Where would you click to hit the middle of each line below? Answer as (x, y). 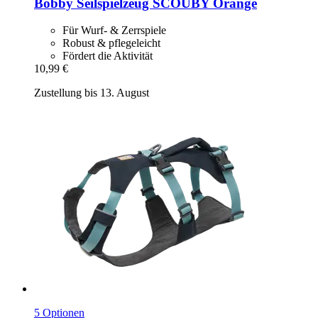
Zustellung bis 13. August (92, 93)
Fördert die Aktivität (108, 56)
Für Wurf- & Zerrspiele (114, 31)
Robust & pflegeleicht (111, 43)
